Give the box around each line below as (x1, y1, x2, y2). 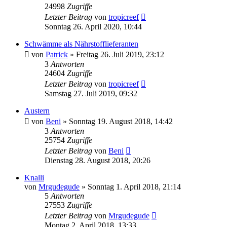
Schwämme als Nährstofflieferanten (24, 39, 138, 48)
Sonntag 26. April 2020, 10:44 (45, 22, 142, 31)
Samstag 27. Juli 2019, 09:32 (45, 89, 137, 98)
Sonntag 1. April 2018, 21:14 (88, 182, 181, 191)
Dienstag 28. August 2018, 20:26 (45, 156, 150, 165)
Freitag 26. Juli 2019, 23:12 (76, 50, 164, 59)
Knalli (24, 173, 44, 182)
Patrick (46, 50, 68, 59)
